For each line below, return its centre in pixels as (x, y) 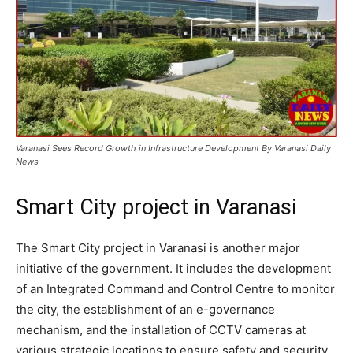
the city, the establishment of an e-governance (145, 309)
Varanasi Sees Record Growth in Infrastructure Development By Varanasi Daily (173, 148)
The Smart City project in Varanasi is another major (158, 248)
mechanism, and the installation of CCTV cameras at (161, 330)
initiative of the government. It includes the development (173, 268)
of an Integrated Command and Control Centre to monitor (175, 289)
